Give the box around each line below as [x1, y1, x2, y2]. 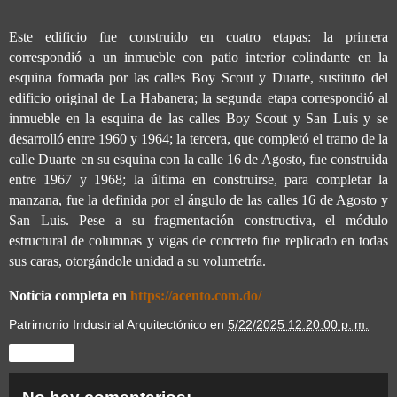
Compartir [18, 346, 66, 359]
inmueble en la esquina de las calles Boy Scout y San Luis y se [9, 110, 388, 126]
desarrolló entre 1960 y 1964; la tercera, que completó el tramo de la [9, 130, 388, 146]
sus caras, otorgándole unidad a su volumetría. [9, 253, 266, 269]
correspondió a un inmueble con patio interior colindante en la [9, 49, 388, 65]
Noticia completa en [9, 287, 130, 303]
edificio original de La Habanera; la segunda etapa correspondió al [9, 90, 388, 105]
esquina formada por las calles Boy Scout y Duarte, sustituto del [9, 69, 388, 85]
